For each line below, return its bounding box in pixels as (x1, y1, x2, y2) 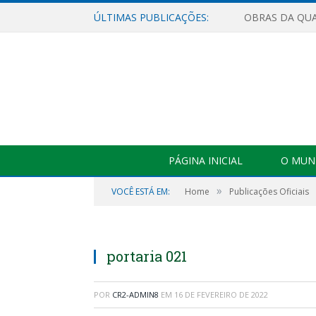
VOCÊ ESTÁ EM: (111, 186, 170, 197)
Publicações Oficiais (229, 186, 309, 197)
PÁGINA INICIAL (169, 154, 243, 167)
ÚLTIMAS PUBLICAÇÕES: (94, 11, 209, 24)
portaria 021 (107, 247, 187, 265)
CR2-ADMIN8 (112, 289, 159, 300)
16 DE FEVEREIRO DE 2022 (174, 289, 268, 300)
